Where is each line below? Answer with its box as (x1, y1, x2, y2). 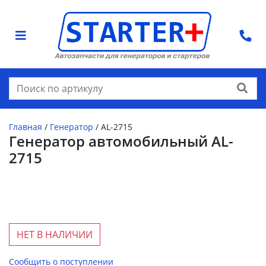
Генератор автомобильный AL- (9, 131, 233, 151)
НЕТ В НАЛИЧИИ (17, 228, 93, 241)
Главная (9, 121, 42, 132)
